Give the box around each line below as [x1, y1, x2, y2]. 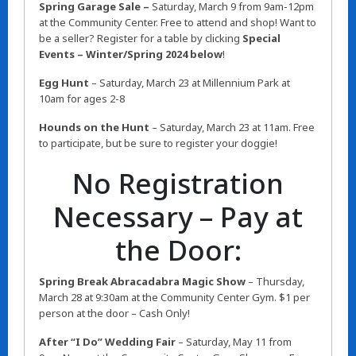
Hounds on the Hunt [39, 120, 149, 135]
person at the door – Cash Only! [39, 306, 195, 321]
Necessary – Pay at [53, 198, 303, 236]
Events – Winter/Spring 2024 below [39, 47, 222, 62]
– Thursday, [246, 274, 304, 289]
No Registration [72, 164, 284, 203]
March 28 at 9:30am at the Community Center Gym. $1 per [39, 290, 310, 305]
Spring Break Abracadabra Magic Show [39, 274, 246, 289]
